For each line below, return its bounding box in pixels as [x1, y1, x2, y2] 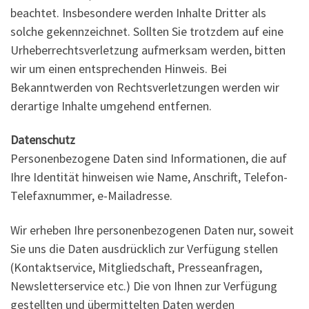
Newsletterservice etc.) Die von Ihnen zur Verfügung [10, 277, 277, 294]
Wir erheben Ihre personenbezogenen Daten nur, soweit [10, 221, 294, 238]
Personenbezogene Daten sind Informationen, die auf [10, 150, 287, 167]
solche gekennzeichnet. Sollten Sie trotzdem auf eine [10, 23, 283, 39]
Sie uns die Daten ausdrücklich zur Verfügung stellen [10, 240, 278, 257]
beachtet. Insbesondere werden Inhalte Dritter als [10, 4, 266, 21]
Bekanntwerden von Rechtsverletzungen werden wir [10, 79, 279, 95]
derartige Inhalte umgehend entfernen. [10, 97, 212, 114]
